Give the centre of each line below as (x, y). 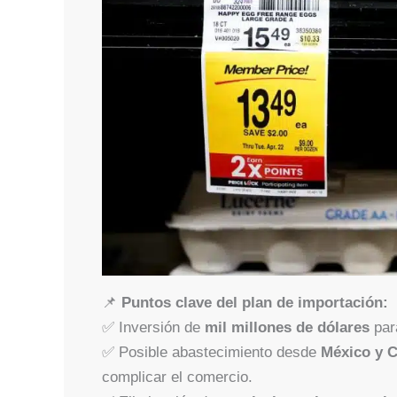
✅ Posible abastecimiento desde (211, 352)
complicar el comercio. (177, 377)
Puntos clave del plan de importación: (254, 302)
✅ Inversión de (153, 327)
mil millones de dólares (287, 327)
